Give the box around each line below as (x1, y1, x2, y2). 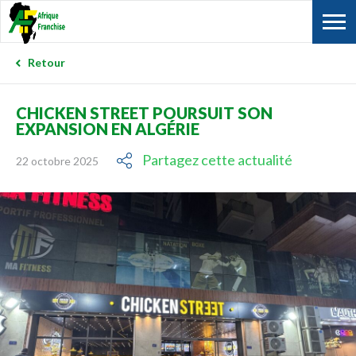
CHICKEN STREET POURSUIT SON (16, 103, 273, 122)
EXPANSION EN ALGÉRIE (16, 119, 199, 138)
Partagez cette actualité (142, 151, 292, 168)
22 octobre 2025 (16, 154, 99, 168)
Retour (28, 56, 65, 69)
